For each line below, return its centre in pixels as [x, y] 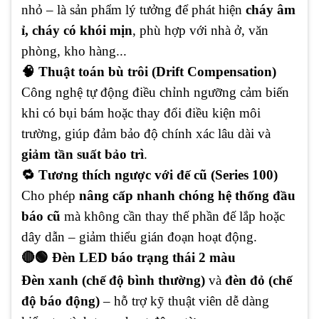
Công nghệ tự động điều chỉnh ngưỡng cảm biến [155, 92]
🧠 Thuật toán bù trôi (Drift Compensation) [149, 71]
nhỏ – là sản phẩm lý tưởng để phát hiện [134, 9]
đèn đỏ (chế [258, 280]
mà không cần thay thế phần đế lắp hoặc [173, 216]
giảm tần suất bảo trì [83, 154]
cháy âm [271, 9]
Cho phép [50, 195]
